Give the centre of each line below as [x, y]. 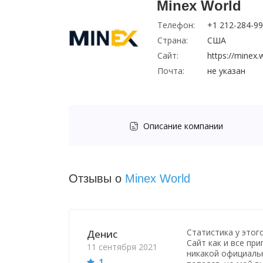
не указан [226, 71]
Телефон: [176, 25]
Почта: [171, 71]
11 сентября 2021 [122, 247]
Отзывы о [97, 178]
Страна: [173, 40]
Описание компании [183, 126]
